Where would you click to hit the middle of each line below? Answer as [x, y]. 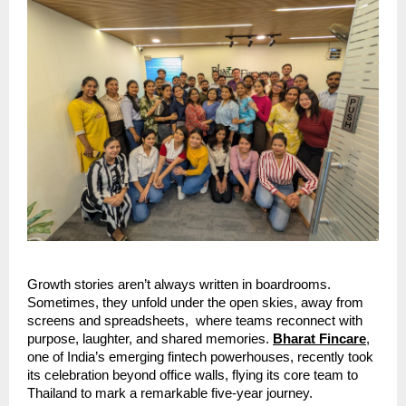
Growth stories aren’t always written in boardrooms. [179, 285]
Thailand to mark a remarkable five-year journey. [170, 394]
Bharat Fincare [319, 339]
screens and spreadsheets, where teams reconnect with [195, 321]
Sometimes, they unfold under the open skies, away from [195, 303]
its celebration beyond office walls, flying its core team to [193, 376]
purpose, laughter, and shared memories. [150, 339]
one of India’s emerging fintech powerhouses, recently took [200, 358]
